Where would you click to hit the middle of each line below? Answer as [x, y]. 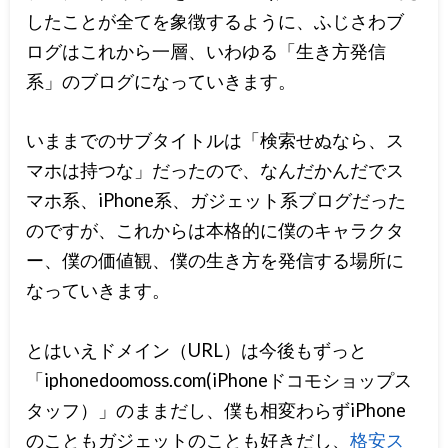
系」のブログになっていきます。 [161, 81]
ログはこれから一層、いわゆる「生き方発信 [206, 51]
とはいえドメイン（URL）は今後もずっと [197, 349]
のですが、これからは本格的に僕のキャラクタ [215, 230]
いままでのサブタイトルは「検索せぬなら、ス [215, 140]
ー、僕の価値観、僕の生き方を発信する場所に [215, 260]
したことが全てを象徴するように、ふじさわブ [215, 21]
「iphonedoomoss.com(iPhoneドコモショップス [219, 379]
